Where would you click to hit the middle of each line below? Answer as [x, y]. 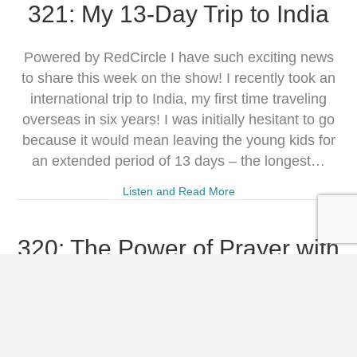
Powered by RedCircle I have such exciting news [178, 57]
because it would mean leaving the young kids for [178, 140]
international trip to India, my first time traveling [178, 98]
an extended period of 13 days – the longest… [178, 161]
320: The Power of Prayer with [178, 248]
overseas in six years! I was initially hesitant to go [178, 119]
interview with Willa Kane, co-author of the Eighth [178, 345]
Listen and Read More [178, 191]
